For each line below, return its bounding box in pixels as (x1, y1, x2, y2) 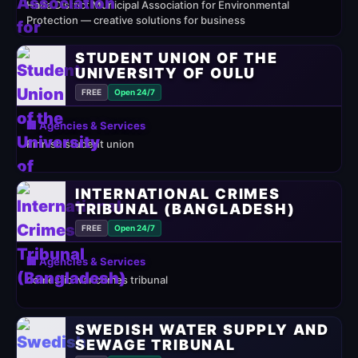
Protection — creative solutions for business (26, 14, 245, 26)
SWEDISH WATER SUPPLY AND (74, 321, 330, 338)
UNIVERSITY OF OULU (74, 65, 257, 82)
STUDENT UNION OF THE (74, 50, 278, 66)
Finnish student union (26, 137, 134, 150)
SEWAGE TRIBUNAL (74, 336, 236, 353)
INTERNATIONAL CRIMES (74, 185, 280, 202)
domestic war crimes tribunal (26, 273, 168, 286)
